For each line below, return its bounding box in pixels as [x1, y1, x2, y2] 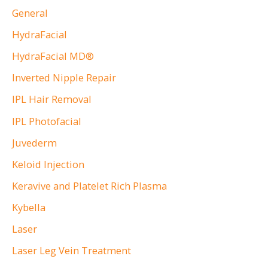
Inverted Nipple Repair [12, 71, 116, 85]
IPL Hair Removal [12, 92, 92, 106]
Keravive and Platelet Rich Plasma [12, 178, 167, 193]
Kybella [12, 200, 45, 214]
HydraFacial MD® [12, 49, 94, 63]
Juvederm [12, 135, 57, 150]
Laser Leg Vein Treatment [12, 243, 131, 258]
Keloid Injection [12, 157, 84, 171]
